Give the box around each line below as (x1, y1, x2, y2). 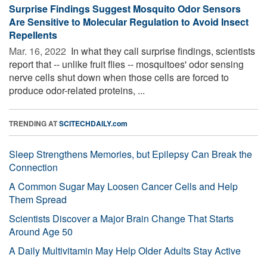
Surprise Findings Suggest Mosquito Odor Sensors (9, 1, 241, 15)
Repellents (9, 27, 57, 42)
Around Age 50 (9, 224, 73, 238)
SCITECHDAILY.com (59, 117, 128, 129)
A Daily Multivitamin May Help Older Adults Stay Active (9, 243, 241, 257)
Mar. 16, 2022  (9, 44, 69, 58)
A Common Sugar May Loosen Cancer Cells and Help (9, 179, 238, 193)
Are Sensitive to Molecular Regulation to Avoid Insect (9, 14, 249, 29)
